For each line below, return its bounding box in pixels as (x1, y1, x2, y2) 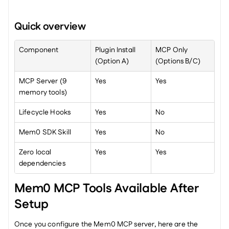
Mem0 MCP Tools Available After (14, 179, 198, 197)
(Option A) (95, 56, 129, 66)
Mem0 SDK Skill (19, 127, 71, 138)
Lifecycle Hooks (19, 107, 71, 118)
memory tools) (19, 87, 67, 98)
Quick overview (14, 19, 86, 34)
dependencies (19, 158, 65, 169)
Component (19, 44, 59, 55)
